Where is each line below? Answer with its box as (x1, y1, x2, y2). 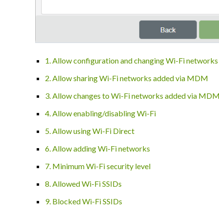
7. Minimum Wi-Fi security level (45, 161, 151, 171)
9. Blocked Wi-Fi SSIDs (45, 196, 122, 206)
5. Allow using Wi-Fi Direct (45, 126, 134, 135)
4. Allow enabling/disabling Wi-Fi (45, 108, 156, 118)
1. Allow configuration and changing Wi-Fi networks (45, 55, 218, 65)
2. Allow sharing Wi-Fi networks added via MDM (45, 73, 208, 83)
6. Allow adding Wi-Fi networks (45, 143, 150, 153)
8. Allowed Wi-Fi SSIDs (45, 178, 122, 188)
